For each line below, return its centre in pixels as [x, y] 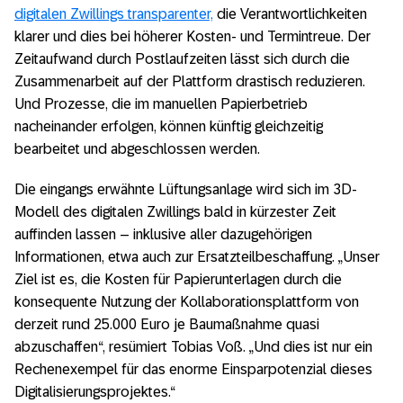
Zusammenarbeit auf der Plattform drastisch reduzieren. [190, 81]
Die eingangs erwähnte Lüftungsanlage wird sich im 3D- [186, 189]
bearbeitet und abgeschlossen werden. [137, 148]
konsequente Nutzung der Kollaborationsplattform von [187, 301]
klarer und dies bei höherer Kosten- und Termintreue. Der [193, 36]
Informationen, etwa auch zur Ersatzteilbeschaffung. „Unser [197, 256]
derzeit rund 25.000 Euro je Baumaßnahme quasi [167, 324]
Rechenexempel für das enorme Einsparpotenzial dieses [193, 369]
